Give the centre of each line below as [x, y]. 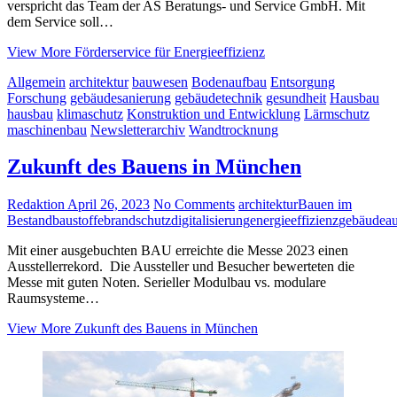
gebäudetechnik [218, 97]
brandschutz [137, 221]
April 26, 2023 [107, 205]
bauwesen [160, 82]
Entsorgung [303, 82]
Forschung [37, 97]
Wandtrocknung [234, 129]
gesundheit [296, 97]
